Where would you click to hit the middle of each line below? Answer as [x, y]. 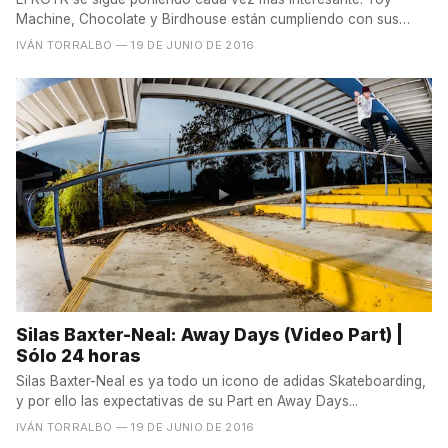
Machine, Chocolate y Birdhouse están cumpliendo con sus [207, 19]
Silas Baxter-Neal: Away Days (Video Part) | [209, 335]
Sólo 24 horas [78, 356]
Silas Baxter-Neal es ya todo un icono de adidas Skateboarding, [221, 381]
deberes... [46, 39]
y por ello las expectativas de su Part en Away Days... [187, 401]
